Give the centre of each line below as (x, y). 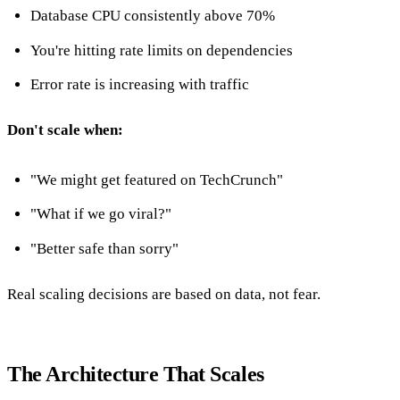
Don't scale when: (65, 130)
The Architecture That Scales (136, 375)
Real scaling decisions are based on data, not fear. (164, 295)
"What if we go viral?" (100, 214)
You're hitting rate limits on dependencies (161, 50)
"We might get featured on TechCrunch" (156, 179)
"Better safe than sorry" (104, 248)
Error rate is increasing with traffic (139, 85)
